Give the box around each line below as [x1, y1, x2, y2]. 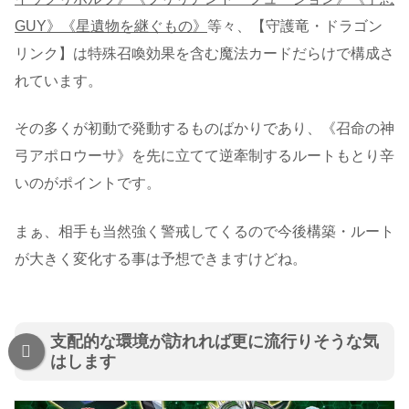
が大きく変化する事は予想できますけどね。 [15, 250, 307, 267]
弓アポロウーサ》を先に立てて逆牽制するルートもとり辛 [15, 148, 394, 164]
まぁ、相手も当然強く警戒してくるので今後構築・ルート [15, 223, 394, 239]
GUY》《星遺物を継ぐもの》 [15, 17, 207, 34]
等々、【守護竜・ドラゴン [207, 17, 383, 34]
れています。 [15, 72, 102, 89]
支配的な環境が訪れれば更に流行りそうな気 [50, 331, 379, 351]
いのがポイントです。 [15, 175, 161, 192]
